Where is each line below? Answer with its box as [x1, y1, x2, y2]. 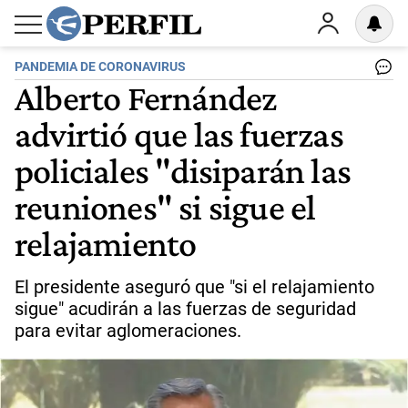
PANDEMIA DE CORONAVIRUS [15, 59, 186, 75]
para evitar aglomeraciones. [15, 320, 241, 342]
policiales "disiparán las [15, 149, 352, 191]
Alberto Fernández [15, 76, 277, 118]
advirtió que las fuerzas [15, 113, 343, 155]
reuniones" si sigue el [15, 186, 316, 228]
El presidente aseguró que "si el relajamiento [15, 276, 374, 298]
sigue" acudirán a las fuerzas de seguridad [15, 298, 356, 320]
